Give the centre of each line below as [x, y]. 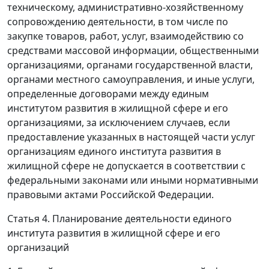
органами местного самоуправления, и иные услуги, [131, 79]
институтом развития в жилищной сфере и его [118, 108]
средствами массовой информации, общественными [133, 50]
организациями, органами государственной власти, [130, 65]
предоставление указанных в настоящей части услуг [131, 137]
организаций [38, 247]
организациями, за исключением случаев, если [119, 122]
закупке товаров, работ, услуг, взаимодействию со [125, 36]
